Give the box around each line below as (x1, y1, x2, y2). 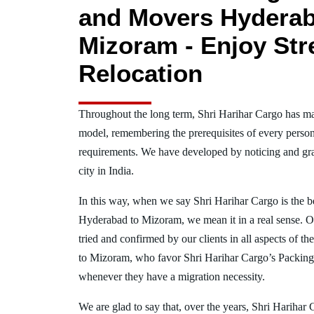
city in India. (78, 165, 134, 177)
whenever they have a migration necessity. (78, 271, 265, 282)
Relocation (78, 60, 203, 87)
